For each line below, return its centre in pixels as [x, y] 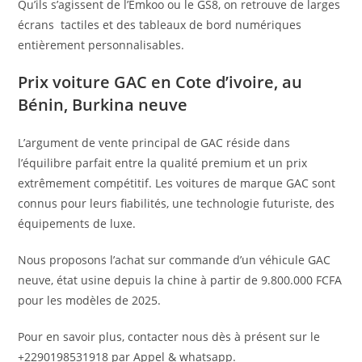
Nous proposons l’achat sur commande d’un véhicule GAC [175, 260]
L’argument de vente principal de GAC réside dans [154, 143]
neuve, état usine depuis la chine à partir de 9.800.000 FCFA [180, 280]
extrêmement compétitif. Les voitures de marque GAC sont [177, 183]
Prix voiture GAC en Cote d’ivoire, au [160, 82]
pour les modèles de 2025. [90, 301]
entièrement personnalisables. [101, 45]
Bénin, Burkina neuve [103, 105]
